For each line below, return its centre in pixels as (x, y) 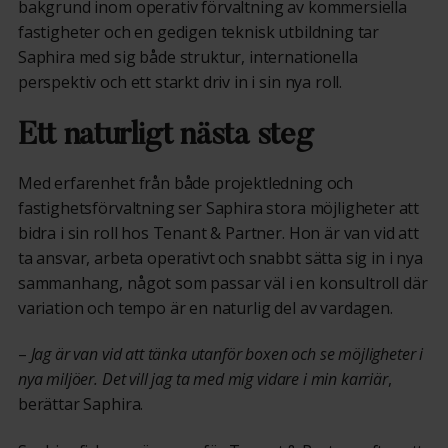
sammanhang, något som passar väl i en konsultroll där (222, 282)
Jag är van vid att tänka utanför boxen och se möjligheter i (227, 354)
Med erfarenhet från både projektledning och (185, 182)
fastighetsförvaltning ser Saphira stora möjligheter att (218, 207)
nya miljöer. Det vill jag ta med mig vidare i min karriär (202, 379)
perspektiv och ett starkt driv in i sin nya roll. (180, 82)
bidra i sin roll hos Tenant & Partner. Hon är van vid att (218, 232)
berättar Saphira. (80, 404)
